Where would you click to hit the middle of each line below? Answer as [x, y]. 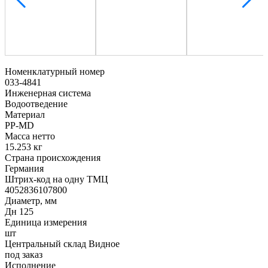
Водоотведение [36, 103]
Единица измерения [46, 222]
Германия [24, 168]
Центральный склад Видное [62, 243]
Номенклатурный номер [55, 71]
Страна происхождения [53, 157]
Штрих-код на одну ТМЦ [57, 179]
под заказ [24, 254]
